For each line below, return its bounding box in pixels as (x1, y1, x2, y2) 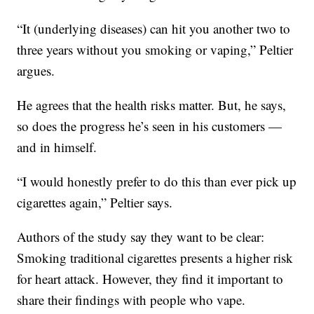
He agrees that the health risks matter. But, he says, (17, 95, 287, 114)
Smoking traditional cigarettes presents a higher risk (17, 248, 294, 266)
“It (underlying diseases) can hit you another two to (17, 19, 291, 37)
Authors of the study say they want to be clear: (17, 227, 265, 245)
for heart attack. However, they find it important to (17, 269, 284, 287)
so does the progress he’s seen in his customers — (17, 116, 282, 135)
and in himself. (17, 137, 97, 156)
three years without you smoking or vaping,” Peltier (17, 40, 294, 58)
